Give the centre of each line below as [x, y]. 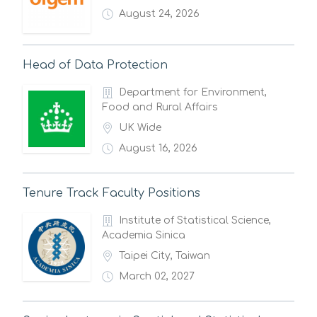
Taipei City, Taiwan [165, 256]
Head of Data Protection [95, 65]
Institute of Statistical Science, [195, 220]
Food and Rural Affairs [160, 107]
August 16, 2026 [158, 148]
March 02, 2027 [157, 276]
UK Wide [140, 128]
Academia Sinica [144, 235]
